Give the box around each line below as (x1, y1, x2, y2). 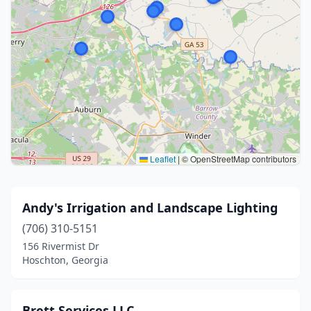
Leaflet (148, 153, 176, 165)
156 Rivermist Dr (22, 239, 99, 253)
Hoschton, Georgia (22, 253, 108, 267)
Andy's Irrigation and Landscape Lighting (22, 199, 278, 216)
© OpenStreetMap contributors (180, 153, 296, 165)
